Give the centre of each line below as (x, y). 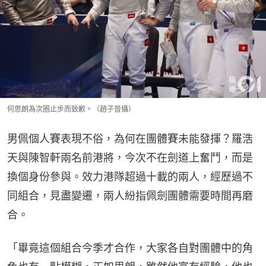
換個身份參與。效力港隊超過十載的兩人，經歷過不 (130, 176)
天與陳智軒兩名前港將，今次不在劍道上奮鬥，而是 (130, 157)
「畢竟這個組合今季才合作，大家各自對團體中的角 (130, 248)
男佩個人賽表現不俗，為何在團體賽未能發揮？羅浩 (130, 138)
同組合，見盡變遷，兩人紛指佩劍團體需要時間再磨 (130, 195)
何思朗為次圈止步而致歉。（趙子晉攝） (71, 109)
